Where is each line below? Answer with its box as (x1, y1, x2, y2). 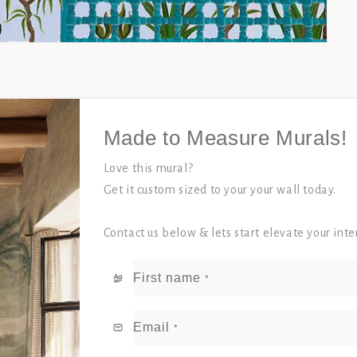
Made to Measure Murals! (103, 125, 347, 150)
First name (132, 270, 201, 284)
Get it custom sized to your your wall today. (103, 182, 336, 196)
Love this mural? (103, 161, 194, 175)
